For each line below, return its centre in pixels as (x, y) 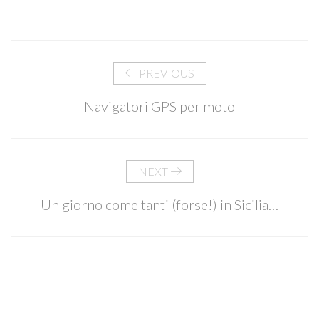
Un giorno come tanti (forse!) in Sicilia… (159, 204)
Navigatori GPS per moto (159, 106)
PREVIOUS (165, 73)
